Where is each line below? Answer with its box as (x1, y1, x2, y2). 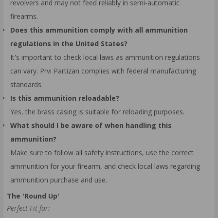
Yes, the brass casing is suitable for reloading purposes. (10, 107, 184, 116)
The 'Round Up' (7, 191, 59, 201)
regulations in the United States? (10, 38, 127, 48)
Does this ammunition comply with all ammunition (10, 25, 188, 35)
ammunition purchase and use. (10, 175, 107, 184)
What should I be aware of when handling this (10, 120, 172, 130)
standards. (10, 79, 43, 89)
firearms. (10, 11, 38, 21)
